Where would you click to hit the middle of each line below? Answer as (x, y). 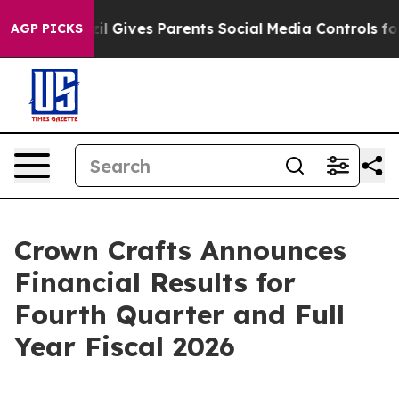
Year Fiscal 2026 (125, 346)
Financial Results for (155, 282)
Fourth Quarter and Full (179, 314)
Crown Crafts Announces (180, 250)
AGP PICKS (47, 28)
